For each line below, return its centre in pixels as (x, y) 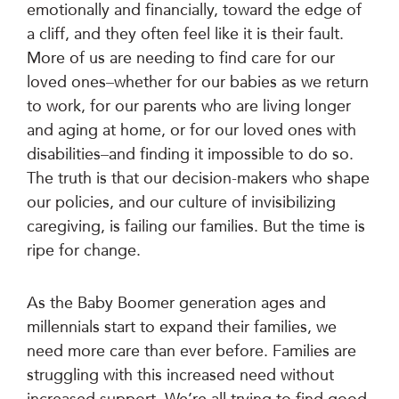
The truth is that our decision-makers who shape (198, 178)
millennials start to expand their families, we (182, 327)
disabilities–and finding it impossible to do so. (190, 154)
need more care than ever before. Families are (191, 351)
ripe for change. (84, 250)
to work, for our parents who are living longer (189, 106)
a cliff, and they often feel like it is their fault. (185, 34)
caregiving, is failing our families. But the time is (196, 226)
